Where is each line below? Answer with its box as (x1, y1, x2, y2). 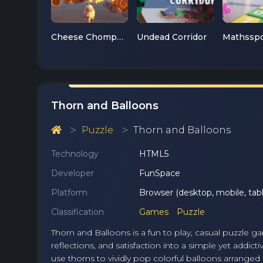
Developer (51, 168, 94, 179)
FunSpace (139, 168, 180, 179)
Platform (51, 187, 87, 198)
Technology (51, 149, 99, 160)
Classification (51, 207, 104, 218)
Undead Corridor (136, 32, 207, 43)
